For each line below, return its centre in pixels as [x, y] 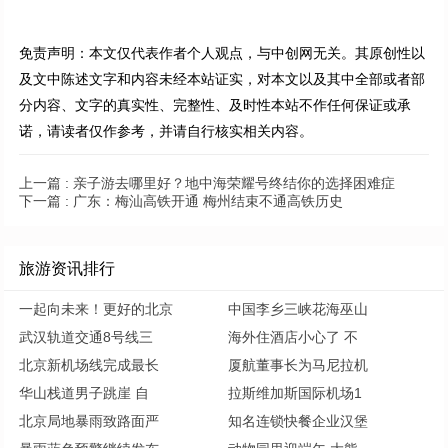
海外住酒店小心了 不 [293, 336]
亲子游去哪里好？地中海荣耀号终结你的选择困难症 [232, 182]
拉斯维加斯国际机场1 [295, 392]
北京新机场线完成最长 [89, 364]
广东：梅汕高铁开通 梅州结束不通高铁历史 [206, 200]
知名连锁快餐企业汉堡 [298, 420]
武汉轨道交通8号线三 [86, 336]
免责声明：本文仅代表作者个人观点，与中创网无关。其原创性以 [222, 52]
